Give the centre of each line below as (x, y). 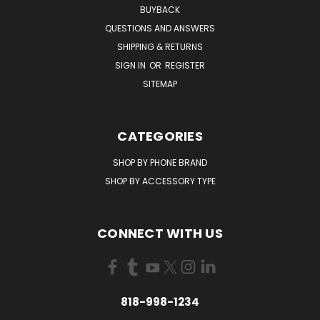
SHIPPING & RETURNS (160, 46)
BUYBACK (160, 9)
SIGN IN (131, 65)
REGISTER (185, 65)
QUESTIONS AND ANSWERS (160, 28)
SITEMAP (160, 84)
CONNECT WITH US (160, 233)
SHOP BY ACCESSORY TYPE (160, 181)
